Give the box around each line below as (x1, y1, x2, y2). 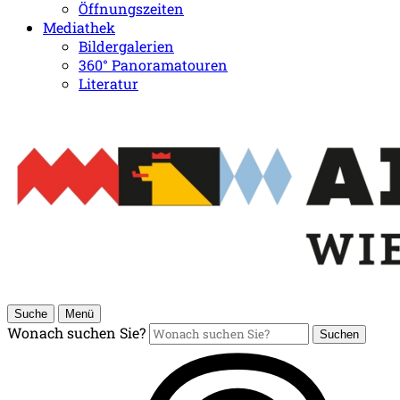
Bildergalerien (79, 37, 174, 55)
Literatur (79, 74, 138, 93)
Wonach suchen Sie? (7, 323, 146, 342)
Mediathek (43, 18, 115, 37)
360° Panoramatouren (79, 55, 228, 74)
